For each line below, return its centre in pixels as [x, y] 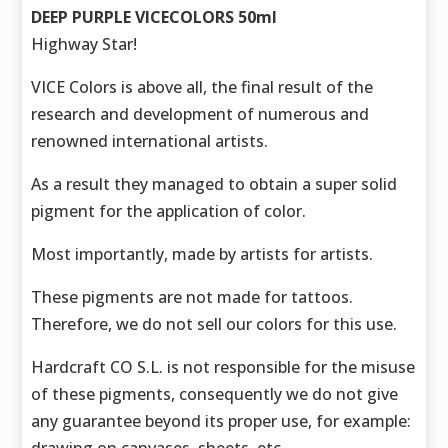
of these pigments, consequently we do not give [215, 394]
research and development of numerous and [200, 114]
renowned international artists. [150, 141]
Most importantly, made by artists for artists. [202, 254]
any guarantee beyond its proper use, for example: [221, 421]
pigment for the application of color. [169, 211]
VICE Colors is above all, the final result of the [202, 87]
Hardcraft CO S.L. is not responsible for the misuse [223, 367]
